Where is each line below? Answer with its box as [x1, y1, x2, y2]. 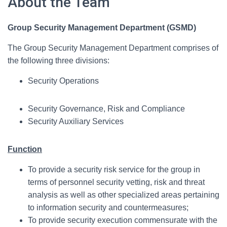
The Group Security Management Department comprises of [8, 44, 218, 53]
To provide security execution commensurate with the [28, 216, 217, 225]
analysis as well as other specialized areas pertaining [28, 191, 219, 200]
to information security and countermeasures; [28, 203, 188, 212]
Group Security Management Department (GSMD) [8, 23, 196, 32]
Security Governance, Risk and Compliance [28, 104, 185, 113]
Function [8, 145, 42, 154]
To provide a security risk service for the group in [28, 165, 200, 174]
